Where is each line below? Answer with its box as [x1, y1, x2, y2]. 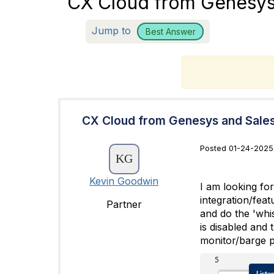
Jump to [92, 24, 134, 37]
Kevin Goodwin [89, 175, 159, 187]
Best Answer [145, 26, 196, 37]
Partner [106, 198, 142, 210]
